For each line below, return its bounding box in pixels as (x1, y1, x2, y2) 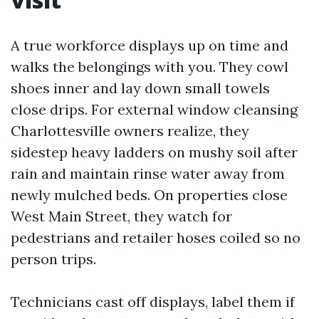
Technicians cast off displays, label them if (11, 293, 295, 310)
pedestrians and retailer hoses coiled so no (11, 229, 300, 246)
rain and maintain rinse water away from (11, 164, 285, 182)
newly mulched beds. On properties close (11, 186, 288, 204)
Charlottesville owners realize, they (11, 122, 249, 140)
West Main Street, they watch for (11, 207, 232, 225)
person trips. (11, 250, 96, 268)
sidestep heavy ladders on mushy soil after (11, 143, 298, 161)
